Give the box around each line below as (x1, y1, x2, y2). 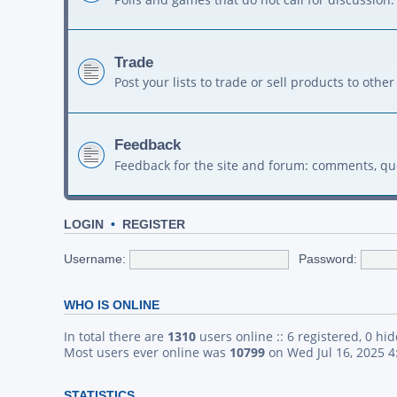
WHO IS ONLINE (64, 299, 160, 313)
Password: (299, 251, 357, 266)
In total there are (64, 328, 167, 346)
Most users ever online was (64, 344, 230, 362)
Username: (64, 251, 126, 266)
